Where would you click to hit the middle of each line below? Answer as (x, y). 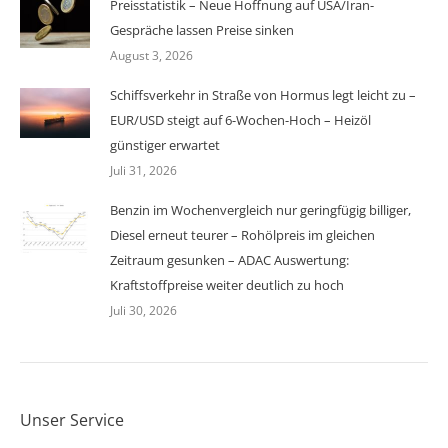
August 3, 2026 (151, 56)
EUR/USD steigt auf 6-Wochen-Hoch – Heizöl (240, 120)
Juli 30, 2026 (143, 311)
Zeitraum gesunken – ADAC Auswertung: (229, 260)
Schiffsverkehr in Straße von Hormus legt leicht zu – (263, 95)
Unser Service (72, 420)
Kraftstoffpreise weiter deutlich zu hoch (227, 285)
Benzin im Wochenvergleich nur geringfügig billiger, (260, 210)
